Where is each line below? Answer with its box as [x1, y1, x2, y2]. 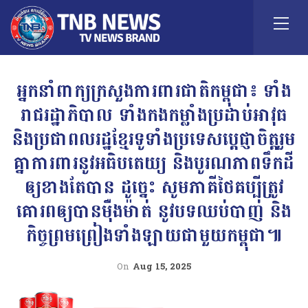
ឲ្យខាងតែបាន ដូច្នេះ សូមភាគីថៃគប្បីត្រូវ [24, 170, 284, 204]
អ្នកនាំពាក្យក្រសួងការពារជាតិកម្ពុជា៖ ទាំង [16, 74, 291, 108]
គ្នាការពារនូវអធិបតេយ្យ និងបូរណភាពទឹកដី [14, 146, 294, 180]
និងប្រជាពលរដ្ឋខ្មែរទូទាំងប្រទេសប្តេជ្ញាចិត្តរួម [12, 122, 296, 156]
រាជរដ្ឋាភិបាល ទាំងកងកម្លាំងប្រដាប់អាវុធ [21, 98, 287, 132]
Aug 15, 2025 [133, 258, 191, 275]
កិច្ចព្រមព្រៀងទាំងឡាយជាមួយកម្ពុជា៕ [26, 219, 282, 252]
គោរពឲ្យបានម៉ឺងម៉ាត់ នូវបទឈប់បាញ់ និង [16, 195, 291, 228]
